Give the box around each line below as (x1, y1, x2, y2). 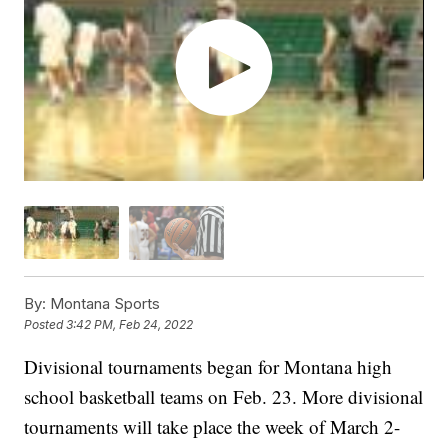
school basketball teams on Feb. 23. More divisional (24, 383, 424, 409)
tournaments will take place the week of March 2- (24, 413, 401, 439)
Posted (24, 317, 67, 333)
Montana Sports (46, 293, 161, 313)
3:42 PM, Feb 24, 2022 (66, 317, 194, 333)
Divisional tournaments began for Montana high (24, 353, 393, 379)
